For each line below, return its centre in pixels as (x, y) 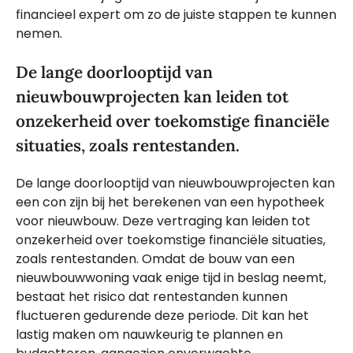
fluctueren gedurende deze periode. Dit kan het (162, 316)
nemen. (39, 34)
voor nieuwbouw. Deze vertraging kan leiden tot (163, 221)
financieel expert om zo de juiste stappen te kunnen (176, 15)
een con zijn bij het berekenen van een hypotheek (170, 203)
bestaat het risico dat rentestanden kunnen (152, 297)
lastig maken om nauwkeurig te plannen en (149, 335)
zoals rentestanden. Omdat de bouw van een (155, 259)
